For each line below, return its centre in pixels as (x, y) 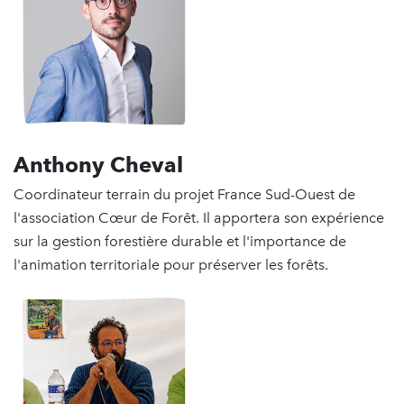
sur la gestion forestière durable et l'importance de (180, 242)
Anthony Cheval (98, 165)
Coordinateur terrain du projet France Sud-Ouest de (184, 195)
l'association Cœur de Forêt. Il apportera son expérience (199, 218)
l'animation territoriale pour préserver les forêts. (171, 265)
